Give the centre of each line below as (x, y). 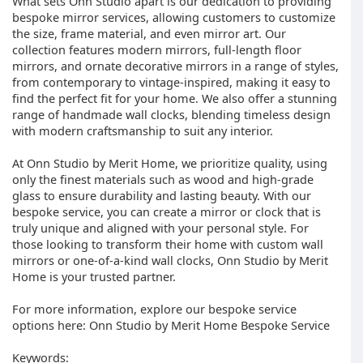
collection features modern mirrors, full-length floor (157, 49)
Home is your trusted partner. (94, 276)
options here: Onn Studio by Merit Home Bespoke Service (171, 325)
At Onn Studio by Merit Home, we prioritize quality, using (170, 163)
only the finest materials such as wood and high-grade (163, 179)
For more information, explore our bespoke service (154, 309)
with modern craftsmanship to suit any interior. (143, 130)
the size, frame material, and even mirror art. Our (149, 33)
